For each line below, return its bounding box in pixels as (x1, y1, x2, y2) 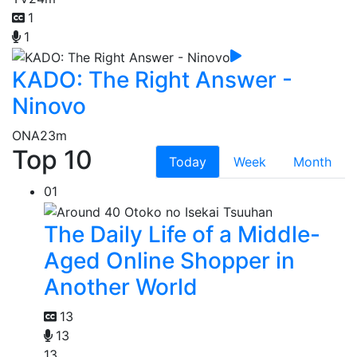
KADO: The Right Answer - (12, 65, 292, 93)
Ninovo (12, 92, 86, 120)
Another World (44, 273, 198, 300)
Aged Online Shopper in (44, 246, 295, 274)
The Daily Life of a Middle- (44, 220, 320, 248)
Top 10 (12, 143, 92, 175)
